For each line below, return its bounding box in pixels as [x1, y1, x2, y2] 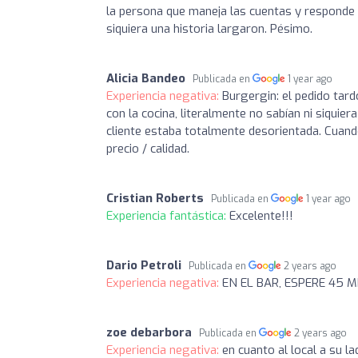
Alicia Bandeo [106, 70, 185, 86]
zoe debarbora [106, 324, 192, 340]
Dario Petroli [106, 257, 181, 273]
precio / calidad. [106, 140, 189, 157]
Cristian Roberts [106, 189, 204, 206]
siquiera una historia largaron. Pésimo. [106, 20, 312, 37]
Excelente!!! [229, 207, 293, 224]
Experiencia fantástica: [106, 207, 229, 224]
